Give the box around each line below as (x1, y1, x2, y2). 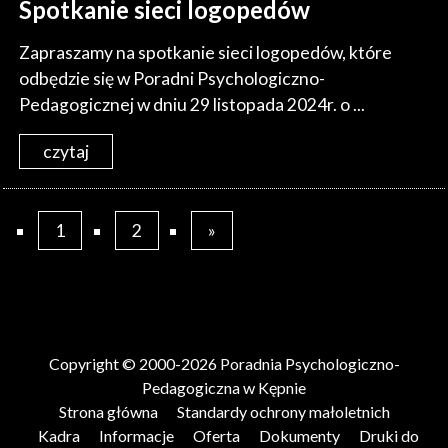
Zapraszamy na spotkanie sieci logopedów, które (19, 42, 393, 64)
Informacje (98, 426, 174, 446)
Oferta (192, 426, 240, 446)
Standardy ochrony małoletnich (176, 402, 390, 422)
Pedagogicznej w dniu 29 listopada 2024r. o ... (19, 94, 366, 116)
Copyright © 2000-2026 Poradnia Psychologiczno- (48, 354, 400, 374)
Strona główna (58, 402, 158, 422)
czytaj (43, 140, 90, 162)
